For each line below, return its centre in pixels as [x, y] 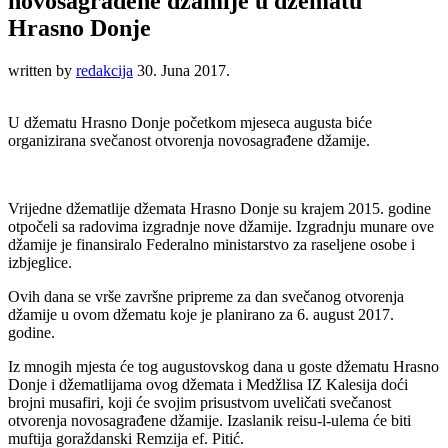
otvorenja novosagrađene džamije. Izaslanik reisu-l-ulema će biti [209, 420]
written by [42, 70]
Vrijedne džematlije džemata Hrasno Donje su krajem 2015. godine [219, 208]
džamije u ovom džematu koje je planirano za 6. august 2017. [201, 314]
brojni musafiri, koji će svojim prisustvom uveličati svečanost [199, 402]
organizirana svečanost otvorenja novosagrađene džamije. [189, 140]
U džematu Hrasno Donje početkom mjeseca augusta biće [190, 122]
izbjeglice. [40, 262]
